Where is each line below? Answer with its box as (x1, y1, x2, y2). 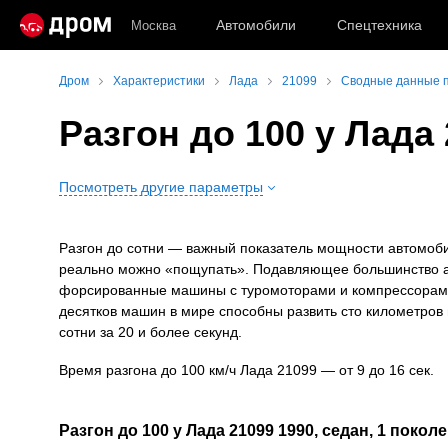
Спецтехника (337, 16, 423, 33)
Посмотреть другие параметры (59, 179, 263, 195)
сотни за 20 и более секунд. (59, 324, 242, 340)
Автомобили (216, 16, 297, 33)
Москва (131, 17, 176, 33)
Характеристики (113, 74, 205, 88)
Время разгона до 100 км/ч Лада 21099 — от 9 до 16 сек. (59, 362, 434, 378)
